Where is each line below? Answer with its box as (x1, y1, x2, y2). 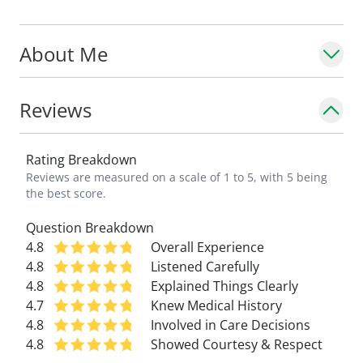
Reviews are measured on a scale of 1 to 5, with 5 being (26, 169, 327, 185)
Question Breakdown (26, 219, 154, 237)
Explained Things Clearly (151, 277, 298, 295)
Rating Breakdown (26, 151, 137, 169)
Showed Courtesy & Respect (151, 335, 322, 353)
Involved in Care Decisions (151, 316, 310, 334)
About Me (19, 41, 108, 67)
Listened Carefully (151, 258, 259, 275)
